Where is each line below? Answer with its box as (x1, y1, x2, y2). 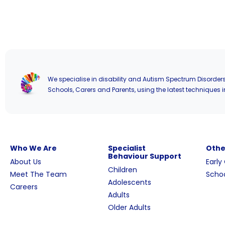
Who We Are (10, 143, 57, 153)
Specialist (107, 143, 146, 153)
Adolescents (107, 177, 151, 187)
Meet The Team (10, 169, 67, 179)
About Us (10, 157, 41, 167)
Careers (10, 182, 38, 192)
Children (107, 165, 137, 175)
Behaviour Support (107, 151, 181, 161)
